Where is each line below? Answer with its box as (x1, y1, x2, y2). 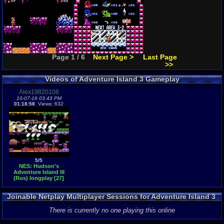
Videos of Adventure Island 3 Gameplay (44, 75, 179, 83)
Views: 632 (35, 101, 63, 106)
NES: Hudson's (18, 163, 59, 169)
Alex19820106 (18, 88, 59, 95)
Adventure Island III (13, 169, 64, 175)
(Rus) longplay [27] (13, 175, 64, 181)
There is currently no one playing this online (49, 206, 175, 214)
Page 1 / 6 (52, 53, 85, 61)
